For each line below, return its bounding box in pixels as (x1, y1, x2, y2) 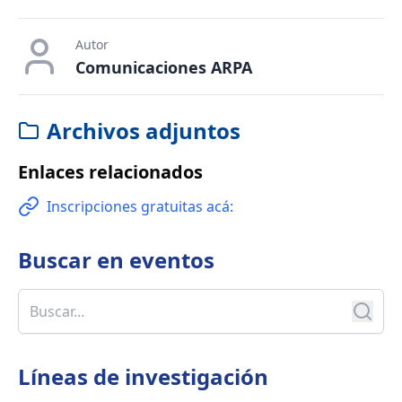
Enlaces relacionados (18, 160, 203, 185)
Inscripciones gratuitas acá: (47, 197, 233, 217)
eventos (129, 245, 214, 275)
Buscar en (18, 245, 124, 275)
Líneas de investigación (18, 362, 268, 392)
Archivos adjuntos (47, 116, 240, 146)
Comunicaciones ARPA (75, 57, 252, 79)
